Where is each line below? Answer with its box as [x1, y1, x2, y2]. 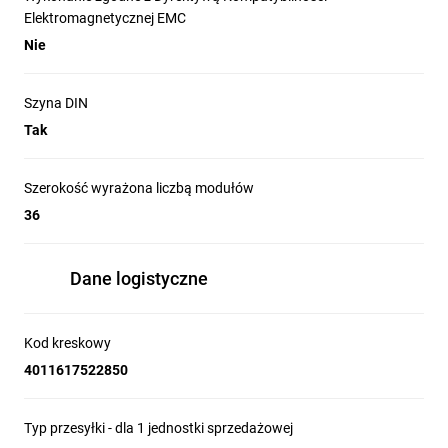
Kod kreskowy [24, 335, 111, 351]
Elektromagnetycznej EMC [24, 10, 186, 26]
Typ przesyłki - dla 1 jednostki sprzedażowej [24, 420, 293, 436]
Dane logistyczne [70, 268, 208, 289]
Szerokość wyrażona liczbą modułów [24, 180, 254, 196]
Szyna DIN [24, 95, 88, 111]
